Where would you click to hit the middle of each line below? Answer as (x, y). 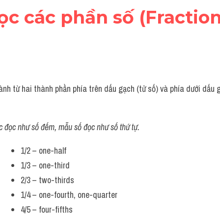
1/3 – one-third (45, 165)
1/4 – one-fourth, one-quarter (69, 195)
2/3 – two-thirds (47, 180)
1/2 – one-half (43, 151)
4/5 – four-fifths (47, 209)
